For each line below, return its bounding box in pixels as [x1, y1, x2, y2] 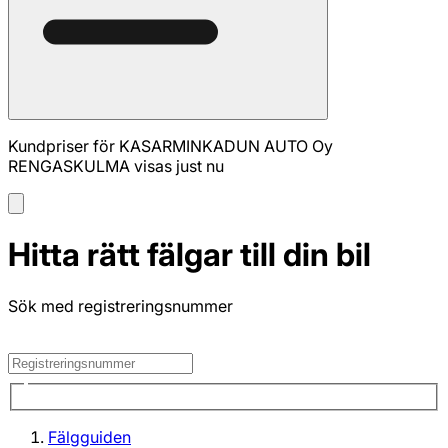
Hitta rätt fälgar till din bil [8, 235, 371, 275]
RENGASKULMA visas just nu [8, 156, 224, 176]
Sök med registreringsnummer [8, 295, 233, 316]
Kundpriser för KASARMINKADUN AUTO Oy [8, 136, 333, 156]
